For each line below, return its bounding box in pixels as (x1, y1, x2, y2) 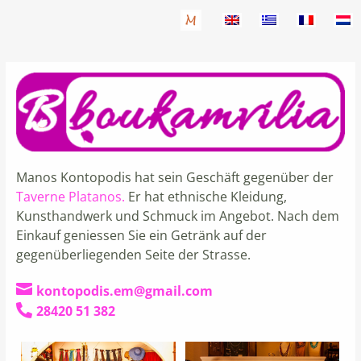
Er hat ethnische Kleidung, (124, 187, 287, 205)
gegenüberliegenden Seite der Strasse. (15, 245, 251, 263)
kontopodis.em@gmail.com (35, 281, 213, 300)
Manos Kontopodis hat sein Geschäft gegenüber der (15, 168, 334, 186)
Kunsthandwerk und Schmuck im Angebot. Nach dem (15, 206, 339, 225)
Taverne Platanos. (15, 187, 125, 205)
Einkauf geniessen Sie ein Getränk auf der (15, 226, 267, 244)
